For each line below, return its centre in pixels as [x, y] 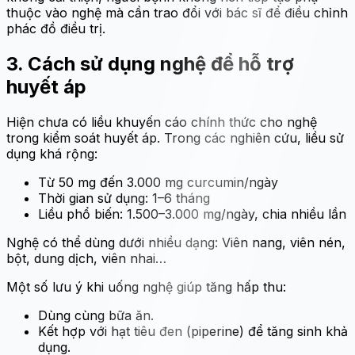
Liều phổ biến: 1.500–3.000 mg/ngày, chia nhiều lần [192, 214]
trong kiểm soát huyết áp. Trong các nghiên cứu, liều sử [175, 137]
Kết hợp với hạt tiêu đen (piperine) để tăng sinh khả [193, 331]
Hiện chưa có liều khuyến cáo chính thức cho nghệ [162, 122]
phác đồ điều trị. [56, 29]
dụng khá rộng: [52, 153]
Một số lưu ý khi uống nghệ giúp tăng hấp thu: [146, 286]
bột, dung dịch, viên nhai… [86, 258]
